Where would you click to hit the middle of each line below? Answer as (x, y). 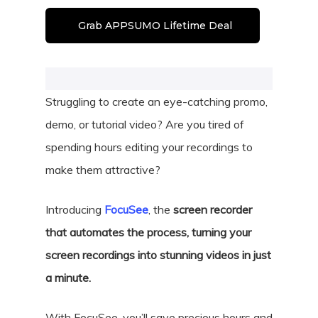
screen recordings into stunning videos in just (158, 255)
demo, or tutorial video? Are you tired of (145, 124)
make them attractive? (103, 170)
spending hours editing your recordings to (149, 147)
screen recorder (211, 209)
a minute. (68, 278)
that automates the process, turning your (148, 232)
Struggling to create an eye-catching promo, (157, 102)
